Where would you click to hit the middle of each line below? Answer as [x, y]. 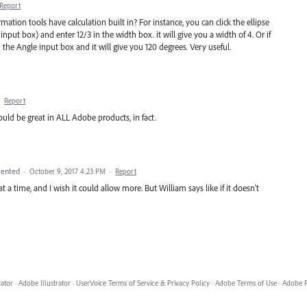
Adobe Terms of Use [246, 283]
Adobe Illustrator [44, 283]
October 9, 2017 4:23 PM [67, 172]
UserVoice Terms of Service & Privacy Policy [143, 283]
